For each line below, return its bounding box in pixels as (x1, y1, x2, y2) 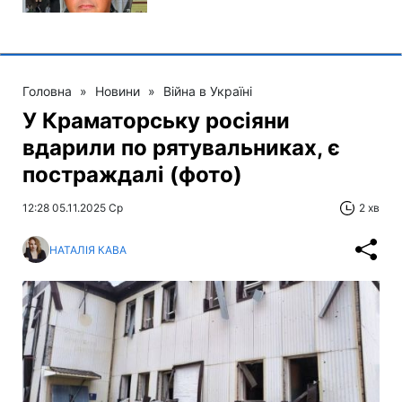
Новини (95, 83, 140, 100)
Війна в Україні (163, 83, 252, 100)
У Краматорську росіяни (22, 108, 290, 135)
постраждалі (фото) (22, 162, 242, 188)
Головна (22, 83, 72, 100)
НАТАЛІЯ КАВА (49, 242, 127, 257)
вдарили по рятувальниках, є (22, 135, 340, 162)
